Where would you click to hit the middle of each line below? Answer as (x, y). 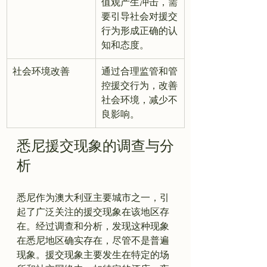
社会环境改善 (41, 71)
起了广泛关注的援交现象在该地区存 (93, 212)
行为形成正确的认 (139, 31)
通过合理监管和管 (139, 71)
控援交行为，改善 (139, 86)
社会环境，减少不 (139, 100)
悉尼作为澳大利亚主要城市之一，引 (93, 198)
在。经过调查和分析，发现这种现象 (93, 226)
